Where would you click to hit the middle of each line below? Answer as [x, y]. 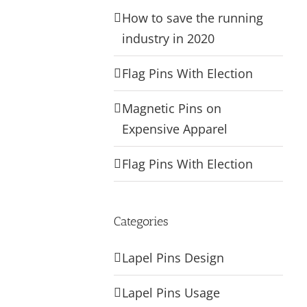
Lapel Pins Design [173, 257]
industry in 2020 [169, 38]
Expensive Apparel [175, 128]
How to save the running [193, 17]
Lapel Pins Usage [171, 292]
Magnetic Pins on [172, 108]
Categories [142, 221]
